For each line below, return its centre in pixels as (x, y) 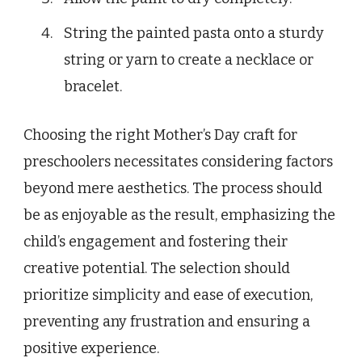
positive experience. (91, 349)
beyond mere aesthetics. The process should (173, 189)
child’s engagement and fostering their (156, 242)
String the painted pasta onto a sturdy (194, 34)
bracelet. (93, 87)
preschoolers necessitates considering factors (178, 162)
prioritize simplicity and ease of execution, (168, 295)
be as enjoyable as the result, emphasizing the (179, 215)
